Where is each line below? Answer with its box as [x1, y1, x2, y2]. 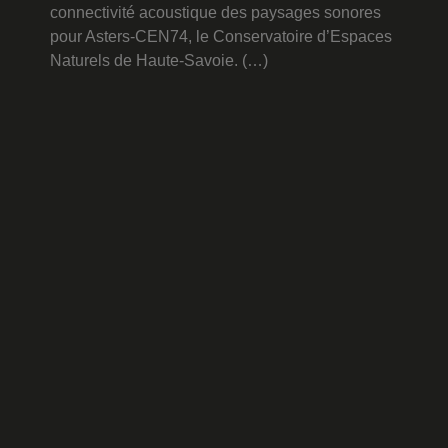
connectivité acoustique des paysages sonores [50, 3, 381, 21]
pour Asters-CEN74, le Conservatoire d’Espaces [50, 27, 392, 45]
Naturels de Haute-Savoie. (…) [50, 51, 268, 69]
